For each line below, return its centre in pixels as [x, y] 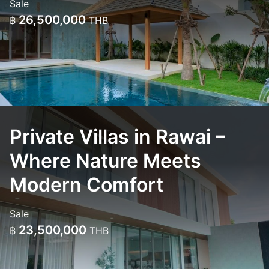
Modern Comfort [86, 185]
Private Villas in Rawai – [117, 137]
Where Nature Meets [105, 161]
